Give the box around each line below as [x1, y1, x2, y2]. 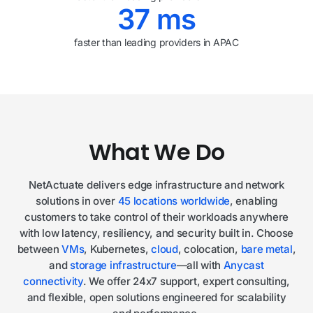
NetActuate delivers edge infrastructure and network [29, 178, 284, 191]
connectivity [23, 275, 83, 288]
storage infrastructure [70, 259, 177, 272]
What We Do [88, 136, 225, 168]
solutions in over [35, 194, 118, 208]
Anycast [223, 259, 264, 272]
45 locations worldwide [117, 194, 230, 208]
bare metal [240, 242, 293, 256]
